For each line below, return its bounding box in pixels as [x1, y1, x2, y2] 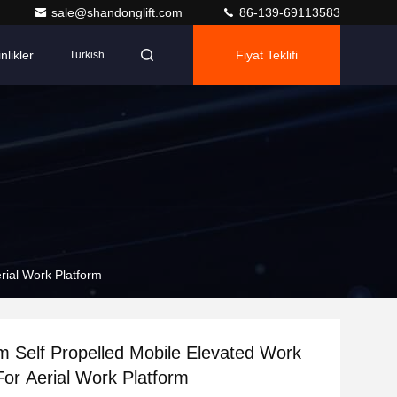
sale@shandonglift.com [51, 5, 186, 19]
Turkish [69, 49, 105, 61]
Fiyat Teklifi [236, 48, 298, 62]
